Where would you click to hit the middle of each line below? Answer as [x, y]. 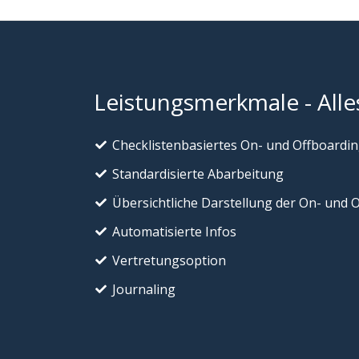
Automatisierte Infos [174, 232]
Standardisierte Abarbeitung [198, 174]
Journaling [143, 290]
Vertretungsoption [169, 261]
